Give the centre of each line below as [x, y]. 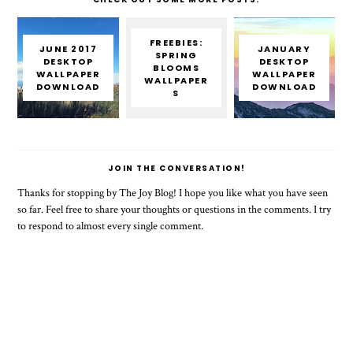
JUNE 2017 [68, 48]
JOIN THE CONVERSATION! [176, 169]
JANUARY [284, 48]
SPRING [176, 55]
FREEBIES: [176, 42]
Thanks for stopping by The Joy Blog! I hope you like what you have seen [173, 193]
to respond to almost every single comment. [111, 227]
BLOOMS [176, 67]
